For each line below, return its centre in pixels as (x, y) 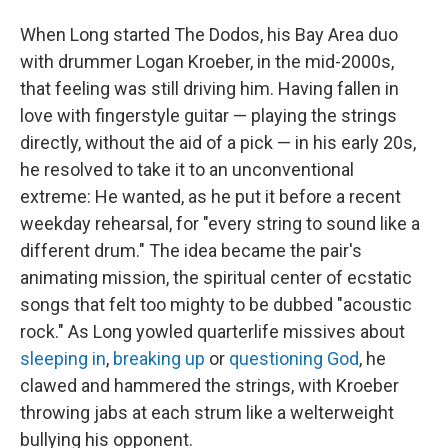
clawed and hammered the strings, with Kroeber (209, 385)
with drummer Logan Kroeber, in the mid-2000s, (207, 61)
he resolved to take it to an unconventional (187, 169)
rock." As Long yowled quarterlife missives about (212, 331)
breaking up (157, 358)
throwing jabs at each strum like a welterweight (207, 412)
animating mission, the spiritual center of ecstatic (216, 277)
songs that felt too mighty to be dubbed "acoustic (216, 304)
